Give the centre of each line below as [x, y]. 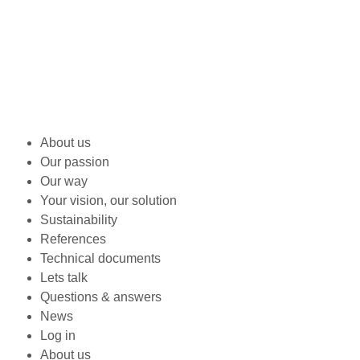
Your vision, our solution [108, 200]
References [73, 239]
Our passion [75, 162]
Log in [58, 335]
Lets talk [64, 277]
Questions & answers [101, 297]
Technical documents [100, 258]
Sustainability [79, 219]
